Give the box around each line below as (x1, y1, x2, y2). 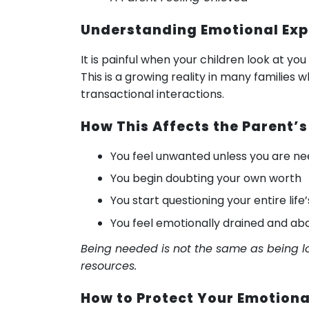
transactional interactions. (81, 86, 224, 102)
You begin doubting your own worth (110, 170, 302, 187)
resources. (81, 257, 137, 274)
